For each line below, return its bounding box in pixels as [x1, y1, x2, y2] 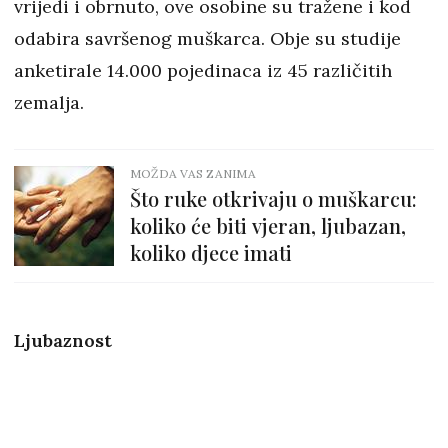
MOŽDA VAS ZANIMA [130, 166, 256, 182]
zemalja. [14, 91, 84, 115]
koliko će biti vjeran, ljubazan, [130, 212, 406, 240]
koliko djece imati [130, 239, 292, 267]
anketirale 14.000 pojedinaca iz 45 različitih [14, 59, 392, 83]
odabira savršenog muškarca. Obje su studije [14, 27, 401, 51]
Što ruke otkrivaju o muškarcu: [130, 185, 417, 213]
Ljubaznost [14, 329, 112, 353]
